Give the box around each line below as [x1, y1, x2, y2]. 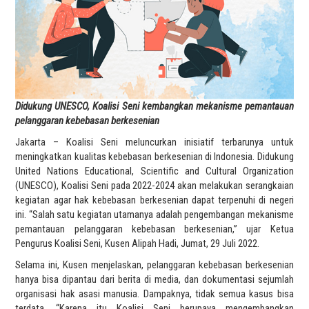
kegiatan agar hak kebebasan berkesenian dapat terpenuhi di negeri [15, 193, 294, 206]
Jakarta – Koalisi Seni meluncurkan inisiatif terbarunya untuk [15, 135, 294, 148]
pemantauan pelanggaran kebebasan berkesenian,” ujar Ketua [15, 222, 294, 235]
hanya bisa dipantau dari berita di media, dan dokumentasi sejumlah [15, 272, 294, 286]
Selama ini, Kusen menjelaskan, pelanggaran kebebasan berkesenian [15, 258, 294, 271]
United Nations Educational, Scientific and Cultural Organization [15, 164, 294, 177]
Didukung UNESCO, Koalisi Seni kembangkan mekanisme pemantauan [15, 99, 294, 112]
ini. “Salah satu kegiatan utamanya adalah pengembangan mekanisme [15, 208, 294, 221]
